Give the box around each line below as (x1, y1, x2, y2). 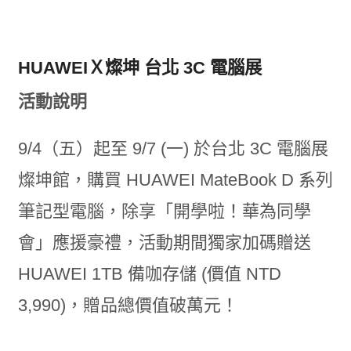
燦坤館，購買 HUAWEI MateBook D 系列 (17, 170, 333, 190)
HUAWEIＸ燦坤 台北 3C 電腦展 (17, 58, 262, 78)
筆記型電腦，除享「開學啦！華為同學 (17, 201, 311, 221)
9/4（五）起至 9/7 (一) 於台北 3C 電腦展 (17, 139, 328, 158)
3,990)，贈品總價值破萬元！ (17, 295, 238, 315)
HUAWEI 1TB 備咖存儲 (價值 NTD (17, 264, 281, 284)
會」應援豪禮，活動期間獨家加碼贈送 (17, 233, 311, 252)
